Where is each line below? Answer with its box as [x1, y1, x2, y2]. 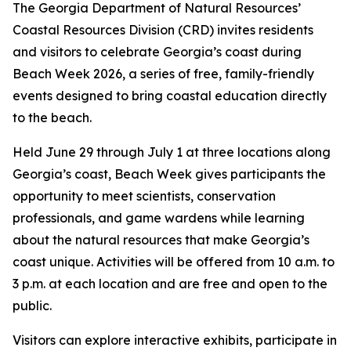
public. [13, 298, 52, 313]
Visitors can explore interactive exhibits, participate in [13, 332, 337, 348]
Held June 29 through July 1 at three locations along [13, 144, 331, 160]
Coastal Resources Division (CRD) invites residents [13, 22, 313, 38]
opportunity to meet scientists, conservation [13, 188, 276, 204]
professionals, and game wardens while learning [13, 210, 305, 226]
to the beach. [13, 110, 92, 125]
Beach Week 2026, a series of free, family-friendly [13, 66, 314, 81]
